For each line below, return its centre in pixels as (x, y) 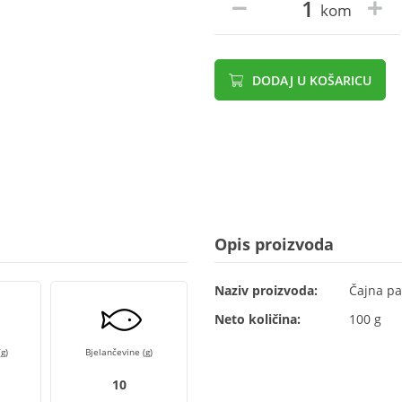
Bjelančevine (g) (119, 352)
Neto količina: (258, 319)
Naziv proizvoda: (266, 290)
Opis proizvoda (274, 244)
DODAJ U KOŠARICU (310, 80)
